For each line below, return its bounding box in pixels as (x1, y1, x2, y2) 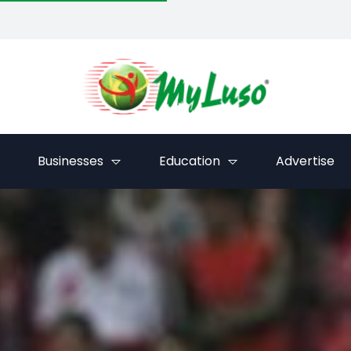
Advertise (275, 152, 335, 170)
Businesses (37, 152, 103, 170)
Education (158, 152, 220, 170)
